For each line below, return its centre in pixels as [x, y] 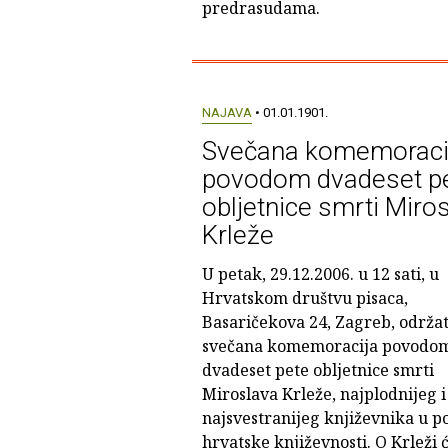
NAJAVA [226, 112]
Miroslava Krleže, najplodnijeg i [323, 394]
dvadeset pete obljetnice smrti [317, 370]
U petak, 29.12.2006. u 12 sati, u [320, 274]
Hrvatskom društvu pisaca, [304, 298]
